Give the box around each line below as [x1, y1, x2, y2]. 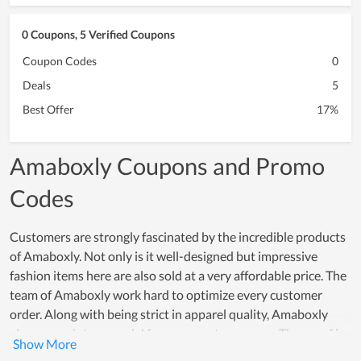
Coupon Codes [23, 54, 97, 68]
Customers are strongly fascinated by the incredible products [10, 229, 346, 245]
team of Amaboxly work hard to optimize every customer [10, 287, 322, 303]
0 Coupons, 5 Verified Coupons [22, 27, 175, 42]
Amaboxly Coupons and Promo [10, 152, 325, 180]
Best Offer [23, 102, 74, 117]
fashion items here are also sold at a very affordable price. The [10, 268, 346, 284]
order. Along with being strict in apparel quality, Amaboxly [10, 306, 328, 322]
